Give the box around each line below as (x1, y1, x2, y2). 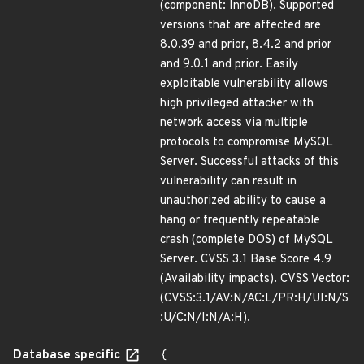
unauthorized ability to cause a (160, 193, 326, 209)
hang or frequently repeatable (160, 213, 320, 228)
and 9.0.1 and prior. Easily (160, 57, 298, 72)
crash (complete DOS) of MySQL (160, 232, 333, 248)
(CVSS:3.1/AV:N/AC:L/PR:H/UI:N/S (160, 291, 349, 306)
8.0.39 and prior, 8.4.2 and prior (160, 37, 331, 53)
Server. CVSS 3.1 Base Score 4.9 (160, 252, 331, 267)
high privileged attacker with (160, 96, 314, 111)
